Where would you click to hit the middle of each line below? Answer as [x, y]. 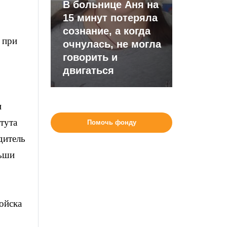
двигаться [89, 70]
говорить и [90, 57]
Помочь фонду [111, 122]
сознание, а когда [107, 31]
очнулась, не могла [112, 44]
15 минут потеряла [110, 18]
